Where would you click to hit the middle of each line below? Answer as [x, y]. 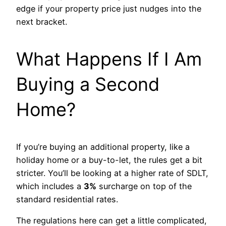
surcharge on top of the [144, 186]
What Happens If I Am [109, 59]
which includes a [50, 186]
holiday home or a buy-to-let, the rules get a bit [109, 160]
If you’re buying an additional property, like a [103, 147]
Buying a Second [88, 84]
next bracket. [42, 21]
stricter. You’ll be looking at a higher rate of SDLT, [112, 173]
